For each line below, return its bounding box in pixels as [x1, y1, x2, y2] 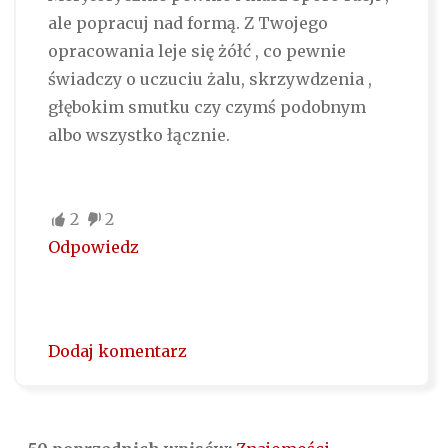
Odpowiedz [47, 237, 139, 258]
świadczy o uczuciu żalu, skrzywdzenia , [47, 69, 372, 90]
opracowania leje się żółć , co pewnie [47, 41, 346, 62]
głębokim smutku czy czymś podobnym [47, 97, 366, 118]
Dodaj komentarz [47, 341, 187, 362]
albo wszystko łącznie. [47, 125, 230, 146]
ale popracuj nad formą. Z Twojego [47, 13, 328, 34]
